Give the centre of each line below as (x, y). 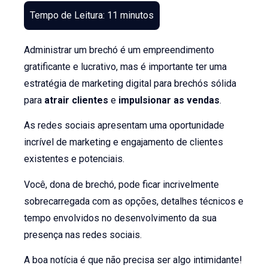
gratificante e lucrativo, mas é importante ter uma (126, 66)
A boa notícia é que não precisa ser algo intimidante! (133, 260)
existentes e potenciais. (74, 159)
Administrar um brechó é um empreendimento (119, 50)
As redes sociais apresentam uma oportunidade (124, 126)
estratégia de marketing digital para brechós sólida (130, 83)
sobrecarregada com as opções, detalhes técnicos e (134, 201)
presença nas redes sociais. (83, 234)
